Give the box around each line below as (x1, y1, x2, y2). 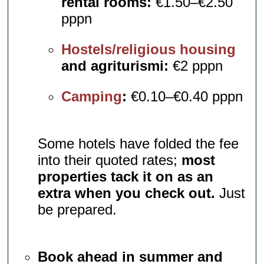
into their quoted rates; (38, 152, 182, 169)
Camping (61, 88, 123, 105)
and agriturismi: (61, 58, 169, 74)
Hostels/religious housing (61, 41, 236, 58)
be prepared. (38, 202, 117, 218)
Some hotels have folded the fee (38, 136, 239, 152)
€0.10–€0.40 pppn (127, 88, 243, 105)
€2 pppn (169, 58, 223, 74)
